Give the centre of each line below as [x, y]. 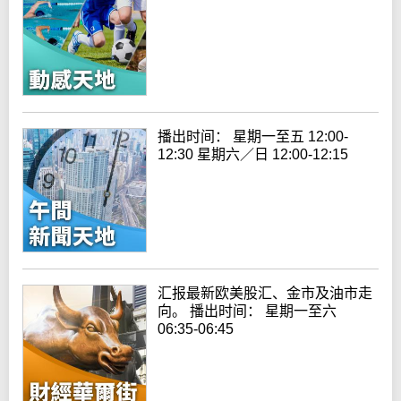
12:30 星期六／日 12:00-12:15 [253, 155]
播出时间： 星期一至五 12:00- [253, 137]
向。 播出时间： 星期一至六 [247, 311]
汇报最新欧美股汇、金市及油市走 [265, 293]
